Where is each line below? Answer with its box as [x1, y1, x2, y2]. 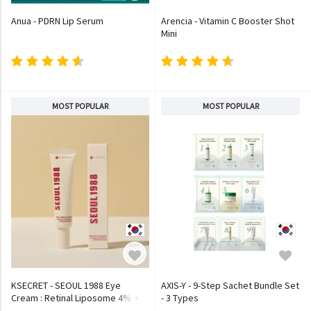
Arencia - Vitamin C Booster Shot [161, 15, 294, 27]
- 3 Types [161, 292, 199, 304]
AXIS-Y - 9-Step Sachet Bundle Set [161, 279, 299, 292]
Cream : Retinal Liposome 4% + [11, 292, 139, 304]
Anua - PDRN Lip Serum [11, 15, 103, 27]
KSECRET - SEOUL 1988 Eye [11, 279, 121, 292]
